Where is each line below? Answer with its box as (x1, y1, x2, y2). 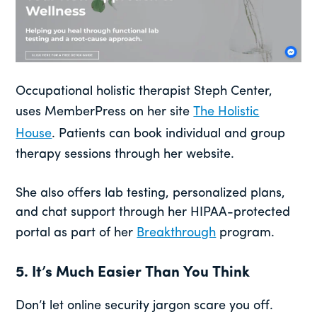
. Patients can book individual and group (52, 127, 286, 141)
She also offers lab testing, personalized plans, (16, 186, 286, 200)
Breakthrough (137, 226, 217, 240)
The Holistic (193, 105, 260, 119)
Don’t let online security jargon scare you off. (16, 299, 274, 313)
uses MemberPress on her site (16, 105, 194, 119)
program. (216, 226, 275, 240)
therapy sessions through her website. (16, 147, 235, 161)
